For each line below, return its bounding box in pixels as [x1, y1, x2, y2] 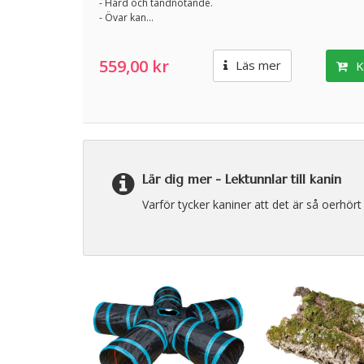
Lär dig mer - [142, 171, 225, 187]
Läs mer [232, 57, 281, 73]
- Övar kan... [99, 11, 154, 24]
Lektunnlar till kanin [225, 171, 341, 187]
